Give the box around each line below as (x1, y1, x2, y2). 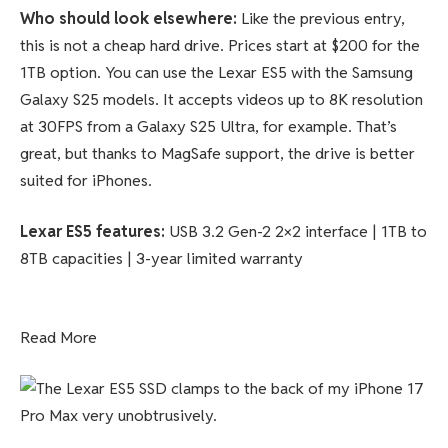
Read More (20, 326, 97, 348)
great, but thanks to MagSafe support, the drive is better (20, 142, 415, 164)
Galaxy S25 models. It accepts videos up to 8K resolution (20, 88, 423, 110)
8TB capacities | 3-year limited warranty (20, 248, 307, 270)
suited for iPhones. (20, 169, 152, 191)
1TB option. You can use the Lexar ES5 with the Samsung (20, 61, 413, 83)
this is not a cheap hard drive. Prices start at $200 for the (20, 34, 420, 56)
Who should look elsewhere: (20, 7, 237, 29)
